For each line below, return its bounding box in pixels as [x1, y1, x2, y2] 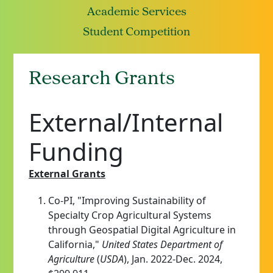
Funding [29, 134, 124, 168]
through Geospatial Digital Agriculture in [48, 222, 236, 236]
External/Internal [29, 105, 223, 139]
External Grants [29, 166, 105, 180]
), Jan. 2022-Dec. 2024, [124, 252, 222, 266]
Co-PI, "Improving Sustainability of [48, 193, 206, 207]
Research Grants [29, 69, 175, 89]
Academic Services [87, 6, 186, 18]
